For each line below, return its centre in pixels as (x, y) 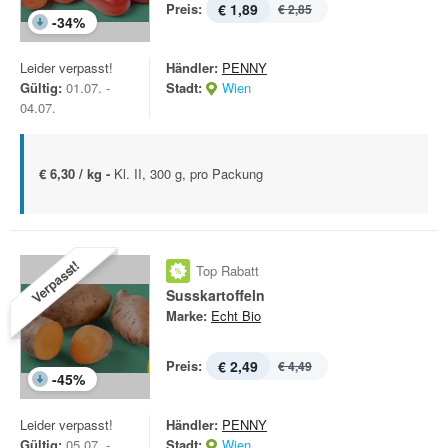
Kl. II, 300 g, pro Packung (188, 173)
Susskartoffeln (215, 295)
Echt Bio (236, 315)
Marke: (186, 315)
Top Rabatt (227, 270)
